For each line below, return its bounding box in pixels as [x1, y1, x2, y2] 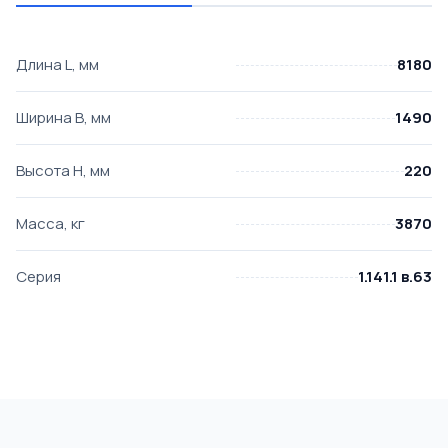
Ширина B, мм [16, 107, 111, 128]
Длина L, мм [16, 54, 99, 75]
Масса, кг [16, 213, 85, 234]
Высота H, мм [16, 160, 110, 181]
